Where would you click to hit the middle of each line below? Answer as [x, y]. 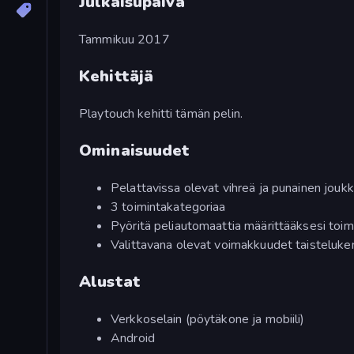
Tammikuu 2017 [124, 39]
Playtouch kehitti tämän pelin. [161, 113]
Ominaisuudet [135, 150]
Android [133, 338]
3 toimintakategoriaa [168, 207]
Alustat [110, 281]
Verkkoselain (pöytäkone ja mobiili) [208, 319]
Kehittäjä [117, 76]
